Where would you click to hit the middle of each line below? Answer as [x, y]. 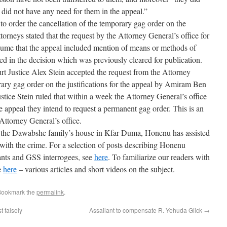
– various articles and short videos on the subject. [96, 169]
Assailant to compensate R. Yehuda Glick [146, 210]
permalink [50, 192]
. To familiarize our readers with [159, 157]
